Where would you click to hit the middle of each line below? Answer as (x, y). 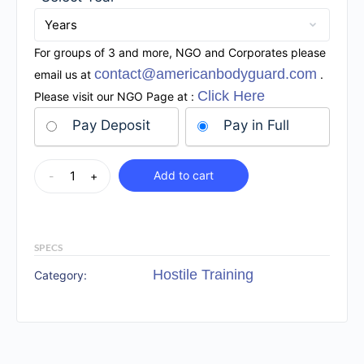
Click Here (231, 96)
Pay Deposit (111, 126)
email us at (64, 75)
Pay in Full (256, 126)
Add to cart (184, 175)
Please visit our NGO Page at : (116, 97)
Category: (61, 275)
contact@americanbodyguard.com (206, 74)
